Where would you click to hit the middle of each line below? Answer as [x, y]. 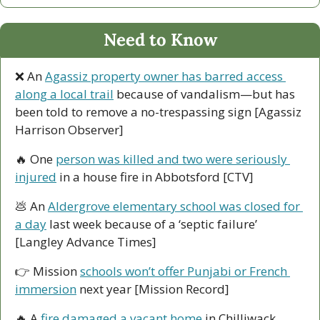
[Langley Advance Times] [86, 242]
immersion [46, 289]
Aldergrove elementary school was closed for [174, 206]
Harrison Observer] [69, 130]
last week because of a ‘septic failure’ [152, 224]
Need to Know [160, 40]
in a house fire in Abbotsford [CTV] [155, 177]
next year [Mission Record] [153, 289]
